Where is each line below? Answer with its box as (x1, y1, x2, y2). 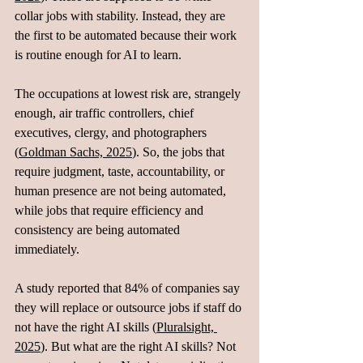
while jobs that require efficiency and (15, 203, 207, 217)
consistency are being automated (15, 223, 183, 237)
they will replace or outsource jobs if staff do (15, 301, 245, 314)
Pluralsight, (156, 320, 217, 334)
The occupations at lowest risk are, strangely (15, 87, 244, 100)
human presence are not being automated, (15, 184, 229, 198)
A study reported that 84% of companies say (15, 281, 243, 295)
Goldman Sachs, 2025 (19, 145, 132, 159)
